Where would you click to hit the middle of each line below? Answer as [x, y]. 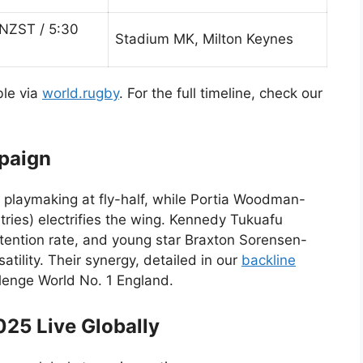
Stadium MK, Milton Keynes [204, 38]
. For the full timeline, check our [221, 93]
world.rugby [81, 93]
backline [269, 260]
